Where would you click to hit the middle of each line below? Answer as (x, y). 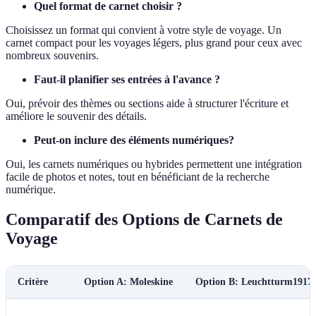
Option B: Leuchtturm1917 (254, 281)
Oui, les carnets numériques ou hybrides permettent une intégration (154, 164)
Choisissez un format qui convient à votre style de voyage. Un (144, 30)
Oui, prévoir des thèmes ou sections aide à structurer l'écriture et (147, 103)
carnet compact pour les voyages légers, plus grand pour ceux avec (154, 42)
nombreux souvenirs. (52, 55)
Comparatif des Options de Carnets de (144, 219)
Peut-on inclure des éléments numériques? (134, 140)
